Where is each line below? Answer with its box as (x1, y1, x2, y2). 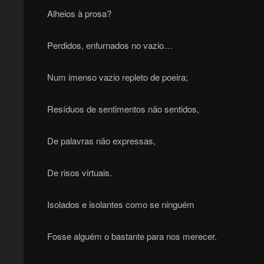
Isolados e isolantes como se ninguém (47, 198, 194, 211)
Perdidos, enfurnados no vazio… (47, 39, 173, 52)
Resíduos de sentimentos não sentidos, (47, 103, 199, 115)
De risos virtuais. (47, 166, 112, 179)
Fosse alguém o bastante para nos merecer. (47, 230, 217, 243)
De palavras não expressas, (47, 134, 156, 147)
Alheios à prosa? (47, 7, 111, 20)
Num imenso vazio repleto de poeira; (47, 71, 188, 84)
